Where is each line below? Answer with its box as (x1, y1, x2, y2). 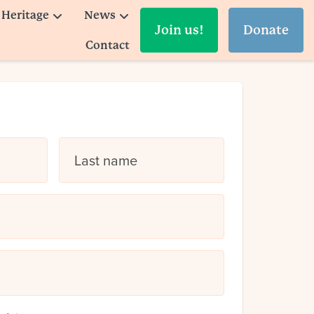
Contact (86, 39, 130, 52)
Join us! (155, 22, 203, 37)
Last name (74, 150, 137, 170)
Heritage (1, 8, 49, 22)
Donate (243, 22, 289, 37)
